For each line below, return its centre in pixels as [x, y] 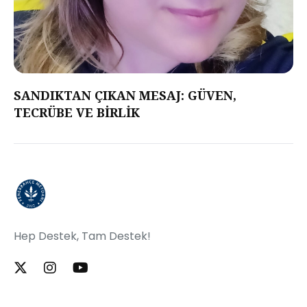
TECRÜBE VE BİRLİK [77, 112]
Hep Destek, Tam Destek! [82, 236]
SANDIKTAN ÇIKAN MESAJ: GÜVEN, [125, 95]
